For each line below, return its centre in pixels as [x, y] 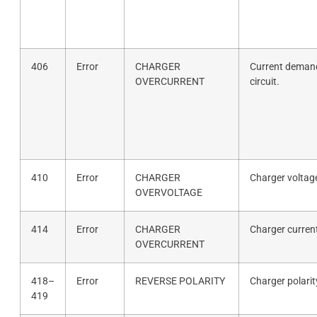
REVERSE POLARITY [180, 281]
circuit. [264, 81]
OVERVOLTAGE [168, 192]
